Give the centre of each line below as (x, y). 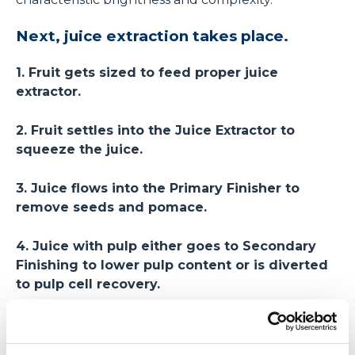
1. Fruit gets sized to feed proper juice (147, 72)
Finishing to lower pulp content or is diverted (172, 265)
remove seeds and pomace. (111, 207)
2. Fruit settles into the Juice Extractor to (155, 130)
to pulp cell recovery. (88, 284)
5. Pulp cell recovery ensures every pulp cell (167, 323)
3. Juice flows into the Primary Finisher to (158, 188)
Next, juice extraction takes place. (152, 36)
